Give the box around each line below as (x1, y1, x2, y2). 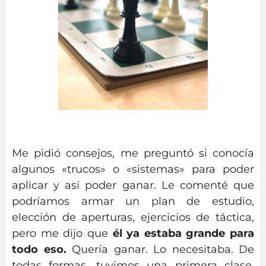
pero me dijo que (12, 227, 113, 240)
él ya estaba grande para (112, 227, 254, 240)
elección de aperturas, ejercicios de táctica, (12, 211, 254, 224)
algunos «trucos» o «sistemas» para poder (12, 163, 254, 176)
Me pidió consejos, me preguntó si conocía (12, 147, 254, 160)
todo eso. (12, 243, 72, 256)
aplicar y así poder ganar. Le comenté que (12, 179, 254, 192)
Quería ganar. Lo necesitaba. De (72, 243, 254, 256)
